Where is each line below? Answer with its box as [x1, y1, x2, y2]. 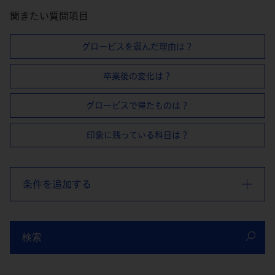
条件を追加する [23, 179, 91, 189]
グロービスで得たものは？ [86, 101, 189, 110]
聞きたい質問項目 [10, 11, 88, 21]
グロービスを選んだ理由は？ [82, 42, 193, 51]
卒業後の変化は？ [103, 71, 172, 80]
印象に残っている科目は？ [86, 130, 189, 139]
